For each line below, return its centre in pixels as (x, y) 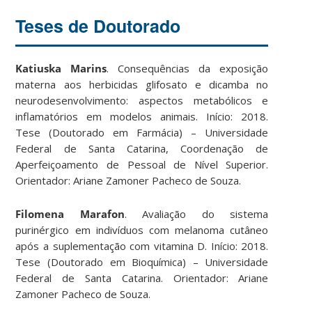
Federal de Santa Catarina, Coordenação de (142, 148)
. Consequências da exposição (188, 68)
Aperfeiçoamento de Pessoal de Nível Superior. (142, 164)
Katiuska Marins (61, 68)
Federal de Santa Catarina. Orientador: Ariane (142, 278)
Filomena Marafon (70, 213)
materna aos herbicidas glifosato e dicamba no (142, 84)
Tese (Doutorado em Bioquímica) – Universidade (142, 262)
